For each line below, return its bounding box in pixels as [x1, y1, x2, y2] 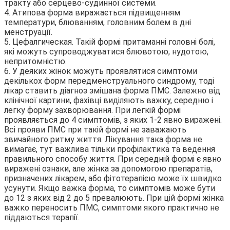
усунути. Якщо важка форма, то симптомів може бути [4, 183, 215, 193]
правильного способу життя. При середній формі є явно [4, 154, 221, 164]
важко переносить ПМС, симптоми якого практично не [4, 202, 219, 213]
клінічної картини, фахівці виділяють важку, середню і [4, 95, 213, 105]
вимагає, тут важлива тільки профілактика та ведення [4, 144, 215, 154]
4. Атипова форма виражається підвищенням [4, 7, 180, 17]
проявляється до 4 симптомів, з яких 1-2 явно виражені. [4, 114, 222, 125]
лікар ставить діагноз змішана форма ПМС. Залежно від [4, 85, 220, 95]
